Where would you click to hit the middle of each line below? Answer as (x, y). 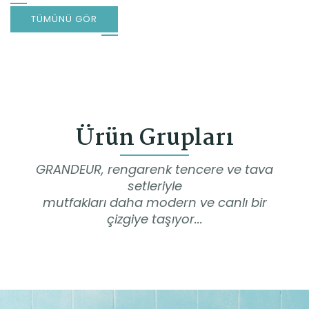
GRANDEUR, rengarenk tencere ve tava (154, 169)
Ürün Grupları (154, 138)
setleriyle (154, 186)
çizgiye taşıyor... (154, 219)
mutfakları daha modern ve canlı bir (154, 202)
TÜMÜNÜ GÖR (64, 19)
